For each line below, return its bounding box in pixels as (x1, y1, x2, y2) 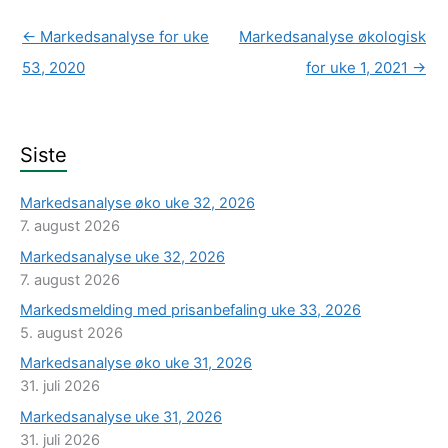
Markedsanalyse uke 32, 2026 (20, 247, 225, 266)
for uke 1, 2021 (306, 58, 412, 77)
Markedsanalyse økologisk (239, 27, 426, 46)
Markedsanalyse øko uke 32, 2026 (20, 194, 255, 213)
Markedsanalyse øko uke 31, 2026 (20, 354, 252, 373)
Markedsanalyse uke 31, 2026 (20, 407, 222, 426)
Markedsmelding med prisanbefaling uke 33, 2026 (20, 300, 361, 319)
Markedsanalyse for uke (36, 27, 209, 46)
